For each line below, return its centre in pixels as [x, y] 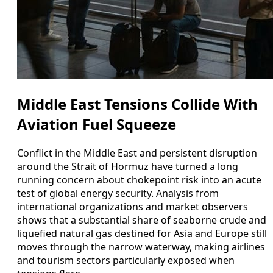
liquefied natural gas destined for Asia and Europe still [142, 233]
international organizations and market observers [133, 206]
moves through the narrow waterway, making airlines [141, 246]
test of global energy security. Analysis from [118, 193]
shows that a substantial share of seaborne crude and [142, 220]
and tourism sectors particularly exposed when [126, 260]
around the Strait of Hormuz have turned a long [128, 166]
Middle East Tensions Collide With [137, 104]
